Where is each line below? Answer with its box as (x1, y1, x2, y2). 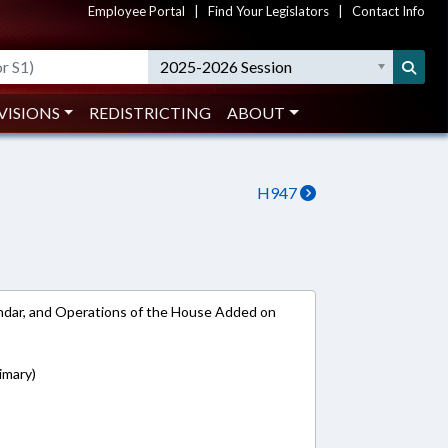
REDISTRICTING (89, 103, 212, 122)
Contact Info (352, 3, 425, 19)
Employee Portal (88, 3, 185, 19)
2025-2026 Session (160, 57, 293, 76)
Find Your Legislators (208, 3, 329, 19)
